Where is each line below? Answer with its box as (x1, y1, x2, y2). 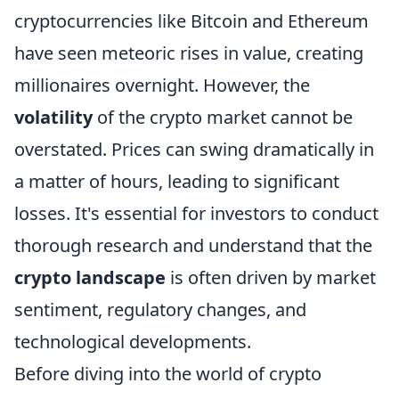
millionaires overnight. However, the (14, 72, 310, 97)
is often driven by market (166, 265, 376, 289)
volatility (14, 104, 93, 129)
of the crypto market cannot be (93, 104, 353, 129)
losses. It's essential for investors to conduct (14, 200, 379, 225)
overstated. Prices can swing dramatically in (14, 136, 374, 161)
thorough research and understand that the (14, 232, 372, 257)
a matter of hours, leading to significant (14, 168, 339, 193)
